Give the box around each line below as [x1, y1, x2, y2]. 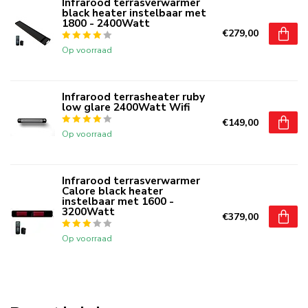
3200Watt [62, 203, 115, 219]
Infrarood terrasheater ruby [62, 89, 205, 104]
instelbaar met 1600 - [62, 193, 174, 208]
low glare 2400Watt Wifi [62, 99, 190, 114]
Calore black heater [62, 183, 163, 198]
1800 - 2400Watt [62, 15, 150, 30]
